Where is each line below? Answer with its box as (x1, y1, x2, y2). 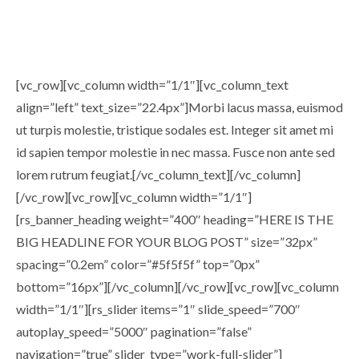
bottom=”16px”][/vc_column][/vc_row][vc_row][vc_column (16, 279, 339, 294)
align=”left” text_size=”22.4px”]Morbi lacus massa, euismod (16, 99, 343, 115)
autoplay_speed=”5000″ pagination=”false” (16, 324, 252, 339)
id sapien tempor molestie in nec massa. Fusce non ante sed (16, 144, 335, 159)
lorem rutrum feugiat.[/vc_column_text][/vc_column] (16, 167, 301, 182)
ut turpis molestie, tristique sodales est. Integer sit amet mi (16, 122, 333, 137)
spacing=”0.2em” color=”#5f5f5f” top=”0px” (16, 256, 260, 272)
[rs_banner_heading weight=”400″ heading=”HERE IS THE (16, 212, 333, 227)
